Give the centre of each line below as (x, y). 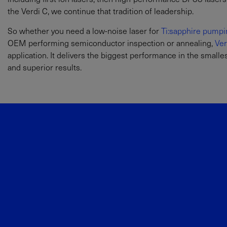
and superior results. (45, 67)
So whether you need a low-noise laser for (84, 30)
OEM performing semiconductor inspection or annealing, (111, 42)
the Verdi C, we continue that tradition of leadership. (101, 10)
